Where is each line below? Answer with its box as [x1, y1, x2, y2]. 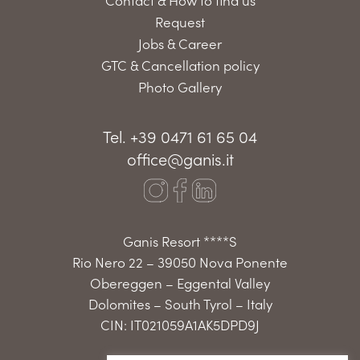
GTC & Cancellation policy [100, 55, 260, 75]
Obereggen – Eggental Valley [90, 272, 270, 292]
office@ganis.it [126, 146, 234, 170]
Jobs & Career [138, 33, 222, 53]
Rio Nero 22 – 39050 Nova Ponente [72, 252, 288, 272]
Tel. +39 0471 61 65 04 [103, 124, 257, 147]
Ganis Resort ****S [123, 231, 237, 251]
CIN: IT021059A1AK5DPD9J [100, 314, 260, 334]
